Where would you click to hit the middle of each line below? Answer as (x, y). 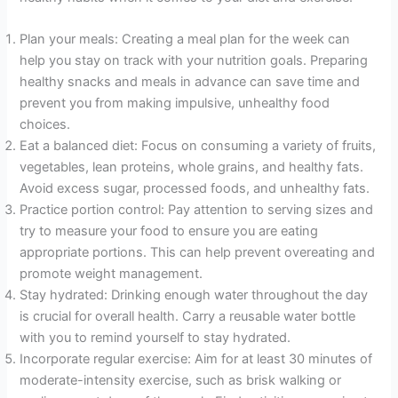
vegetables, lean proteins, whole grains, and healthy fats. (192, 167)
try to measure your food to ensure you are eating (169, 231)
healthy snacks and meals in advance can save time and (190, 82)
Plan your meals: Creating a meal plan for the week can (185, 40)
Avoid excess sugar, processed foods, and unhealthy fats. (195, 189)
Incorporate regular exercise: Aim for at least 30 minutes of (196, 359)
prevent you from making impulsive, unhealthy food (175, 103)
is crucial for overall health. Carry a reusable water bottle (188, 317)
